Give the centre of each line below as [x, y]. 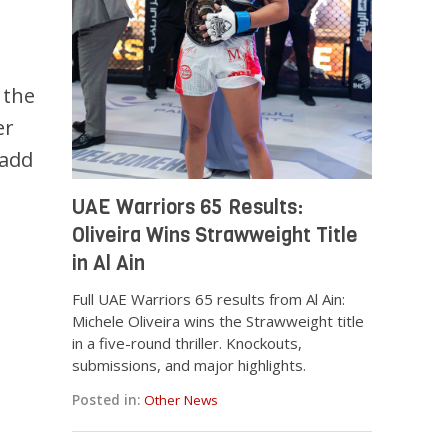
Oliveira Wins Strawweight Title [215, 236]
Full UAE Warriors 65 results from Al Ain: [209, 299]
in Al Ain [109, 264]
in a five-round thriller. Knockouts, [187, 343]
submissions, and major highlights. [189, 365]
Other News [181, 400]
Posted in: [106, 400]
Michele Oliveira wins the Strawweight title [218, 321]
